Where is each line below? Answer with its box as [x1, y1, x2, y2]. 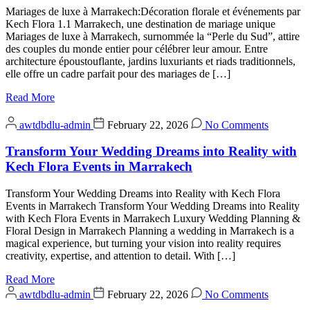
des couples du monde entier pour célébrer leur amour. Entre [6, 42, 268, 55]
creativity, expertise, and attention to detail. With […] [6, 250, 235, 262]
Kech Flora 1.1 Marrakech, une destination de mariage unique [6, 17, 275, 30]
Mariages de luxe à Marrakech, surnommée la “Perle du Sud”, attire [6, 30, 300, 42]
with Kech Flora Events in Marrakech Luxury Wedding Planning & [6, 212, 300, 225]
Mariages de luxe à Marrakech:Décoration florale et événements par [6, 5, 300, 17]
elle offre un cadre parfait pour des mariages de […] [6, 67, 230, 80]
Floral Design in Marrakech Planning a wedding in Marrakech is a [6, 225, 294, 237]
